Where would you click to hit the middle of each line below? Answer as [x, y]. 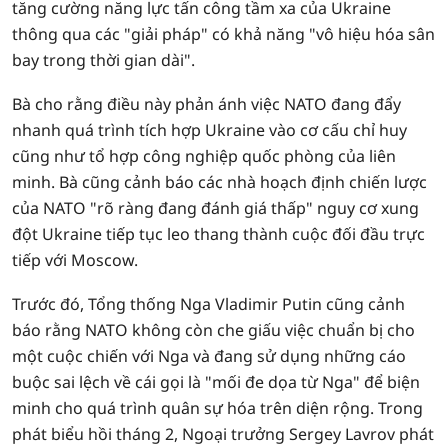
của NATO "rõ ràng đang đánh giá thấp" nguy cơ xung [215, 208]
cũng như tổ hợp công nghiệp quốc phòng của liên [204, 156]
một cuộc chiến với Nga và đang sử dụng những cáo [209, 356]
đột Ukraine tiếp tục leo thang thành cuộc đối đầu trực [218, 234]
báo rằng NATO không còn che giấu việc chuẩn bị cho [213, 330]
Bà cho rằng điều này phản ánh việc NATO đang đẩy [206, 104]
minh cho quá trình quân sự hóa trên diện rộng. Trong [217, 408]
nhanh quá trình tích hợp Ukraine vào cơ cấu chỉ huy [209, 130]
